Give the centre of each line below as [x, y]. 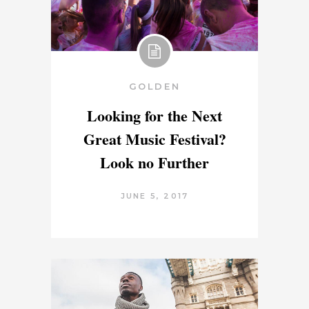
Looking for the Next [154, 115]
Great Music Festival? [154, 139]
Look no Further [154, 162]
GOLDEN [154, 86]
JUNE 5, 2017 [154, 196]
